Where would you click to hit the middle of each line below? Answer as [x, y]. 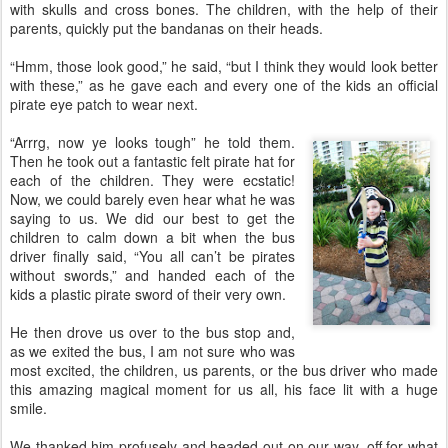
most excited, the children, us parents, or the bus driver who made [224, 370]
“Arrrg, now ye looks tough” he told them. [152, 142]
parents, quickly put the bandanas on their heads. [166, 28]
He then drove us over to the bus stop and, [152, 332]
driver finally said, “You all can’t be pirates [152, 256]
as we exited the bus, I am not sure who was [152, 351]
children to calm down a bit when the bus [152, 237]
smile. [28, 408]
